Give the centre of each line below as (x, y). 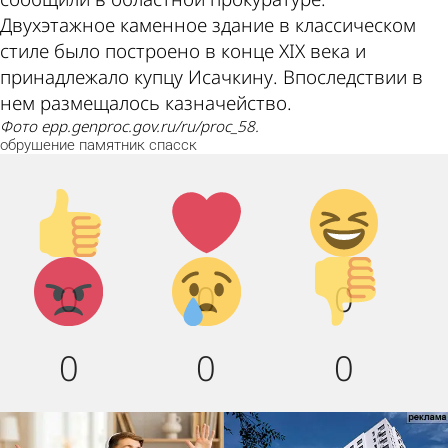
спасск (173, 145)
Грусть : (206, 270)
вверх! (63, 227)
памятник (112, 145)
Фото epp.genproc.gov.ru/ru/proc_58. (135, 126)
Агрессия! (76, 270)
